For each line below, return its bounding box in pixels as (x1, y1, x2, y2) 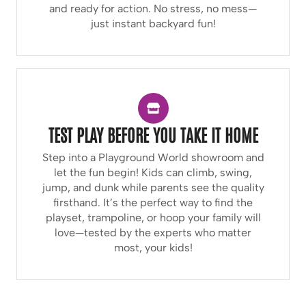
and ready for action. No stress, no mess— (49, 2, 257, 16)
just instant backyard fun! (90, 17, 216, 31)
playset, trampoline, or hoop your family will (45, 211, 261, 225)
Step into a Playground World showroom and (42, 151, 264, 165)
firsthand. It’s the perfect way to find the (53, 196, 253, 210)
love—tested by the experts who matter (55, 226, 251, 240)
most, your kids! (113, 241, 193, 255)
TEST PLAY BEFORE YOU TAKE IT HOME (48, 123, 258, 145)
